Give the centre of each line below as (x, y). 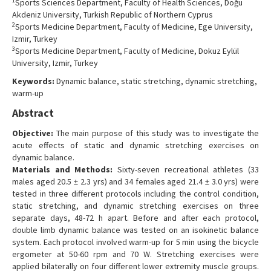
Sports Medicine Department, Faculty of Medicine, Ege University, (134, 26)
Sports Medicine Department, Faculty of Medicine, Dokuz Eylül (127, 51)
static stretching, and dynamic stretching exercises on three (135, 205)
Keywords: (33, 81)
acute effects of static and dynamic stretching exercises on (135, 145)
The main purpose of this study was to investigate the (156, 133)
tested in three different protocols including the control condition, (135, 193)
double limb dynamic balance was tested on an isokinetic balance (135, 230)
